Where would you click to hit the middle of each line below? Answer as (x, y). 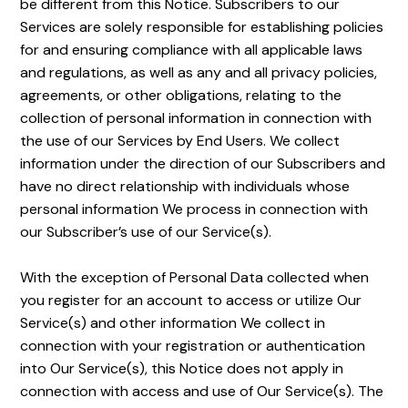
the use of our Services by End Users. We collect (180, 141)
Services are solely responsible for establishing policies (202, 27)
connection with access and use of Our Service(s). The (202, 391)
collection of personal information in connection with (196, 118)
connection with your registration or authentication (193, 346)
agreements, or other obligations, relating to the (181, 95)
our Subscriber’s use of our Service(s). (146, 232)
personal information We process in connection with (194, 209)
